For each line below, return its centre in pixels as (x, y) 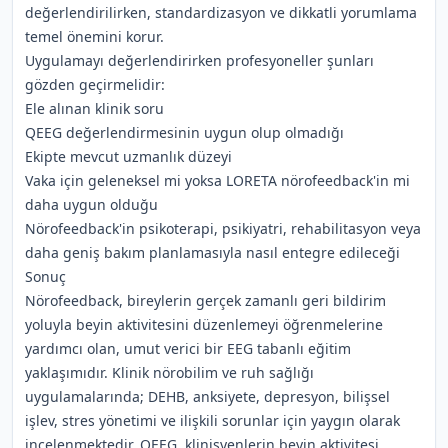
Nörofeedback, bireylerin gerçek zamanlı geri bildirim (205, 300)
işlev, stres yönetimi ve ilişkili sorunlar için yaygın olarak (212, 420)
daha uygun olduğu (91, 204)
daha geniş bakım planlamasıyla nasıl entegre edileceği (212, 252)
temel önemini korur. (94, 36)
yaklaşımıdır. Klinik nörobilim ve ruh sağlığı (169, 372)
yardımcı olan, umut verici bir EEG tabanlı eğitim (188, 348)
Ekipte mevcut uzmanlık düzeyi (128, 156)
